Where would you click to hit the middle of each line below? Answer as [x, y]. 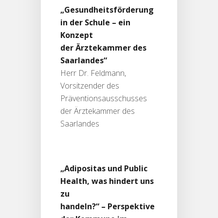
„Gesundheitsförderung [107, 10]
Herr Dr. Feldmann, [93, 73]
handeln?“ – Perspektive [108, 207]
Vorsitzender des [90, 86]
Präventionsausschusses [104, 99]
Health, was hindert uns [107, 181]
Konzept [77, 35]
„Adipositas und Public [104, 169]
